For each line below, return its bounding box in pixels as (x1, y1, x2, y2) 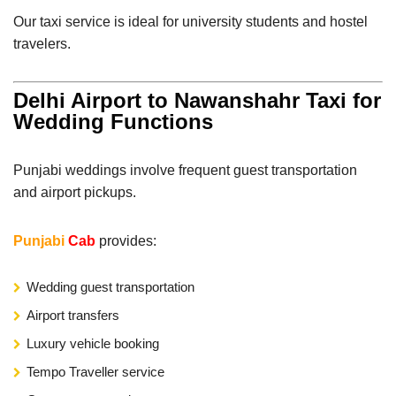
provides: (95, 232, 156, 248)
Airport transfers (27, 307, 119, 323)
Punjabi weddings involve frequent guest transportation (13, 162, 357, 178)
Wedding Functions (13, 109, 213, 133)
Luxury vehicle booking (27, 335, 159, 351)
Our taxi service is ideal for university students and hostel (13, 13, 368, 29)
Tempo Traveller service (27, 363, 164, 379)
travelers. (13, 35, 71, 51)
